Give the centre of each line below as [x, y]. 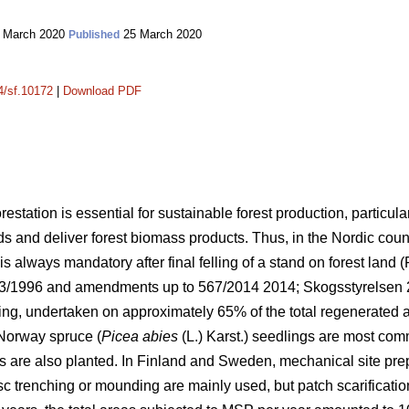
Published [94, 35]
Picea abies [140, 337]
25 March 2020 [161, 34]
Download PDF [102, 91]
